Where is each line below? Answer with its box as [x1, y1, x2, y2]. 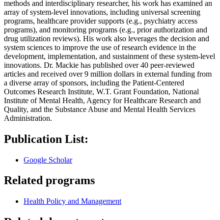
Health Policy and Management [24, 197, 121, 206]
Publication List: [4, 132, 88, 145]
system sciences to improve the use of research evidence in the [4, 43, 196, 52]
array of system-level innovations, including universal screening [4, 7, 200, 16]
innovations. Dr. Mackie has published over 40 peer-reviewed [4, 60, 194, 69]
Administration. [4, 113, 52, 122]
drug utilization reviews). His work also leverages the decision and [4, 34, 209, 43]
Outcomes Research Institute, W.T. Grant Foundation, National [4, 87, 199, 96]
